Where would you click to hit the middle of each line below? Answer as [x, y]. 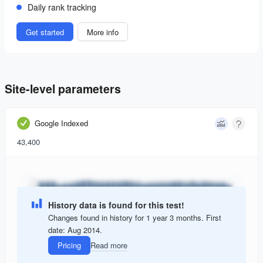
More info [103, 32]
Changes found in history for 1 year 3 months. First [135, 217]
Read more [109, 245]
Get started [45, 32]
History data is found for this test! [116, 205]
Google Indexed [61, 123]
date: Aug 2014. [75, 230]
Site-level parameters [63, 89]
